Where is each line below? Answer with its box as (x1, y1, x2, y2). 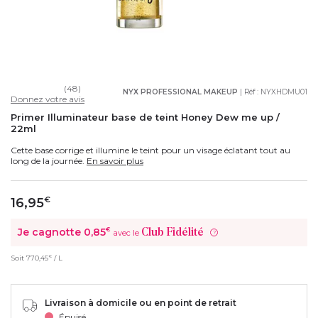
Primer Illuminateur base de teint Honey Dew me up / (11, 111, 280, 123)
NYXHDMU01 (261, 87, 307, 97)
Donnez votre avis (11, 93, 84, 104)
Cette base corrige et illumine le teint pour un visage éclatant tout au (11, 144, 290, 155)
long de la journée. (11, 155, 87, 166)
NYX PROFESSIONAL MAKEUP (123, 87, 238, 97)
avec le (114, 227, 141, 238)
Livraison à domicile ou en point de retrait (45, 297, 236, 308)
